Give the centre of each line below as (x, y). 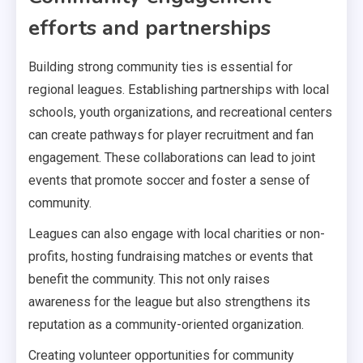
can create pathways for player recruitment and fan (171, 135)
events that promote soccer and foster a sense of (169, 181)
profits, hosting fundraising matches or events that (171, 257)
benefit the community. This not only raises (149, 280)
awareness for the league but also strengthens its (169, 302)
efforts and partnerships (149, 28)
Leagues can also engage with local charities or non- (177, 234)
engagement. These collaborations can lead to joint (172, 158)
